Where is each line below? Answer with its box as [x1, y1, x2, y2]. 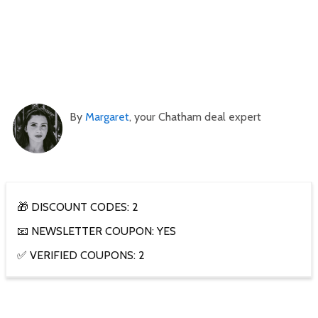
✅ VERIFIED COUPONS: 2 [17, 248, 145, 263]
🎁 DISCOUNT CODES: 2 [17, 200, 138, 214]
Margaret [85, 110, 129, 124]
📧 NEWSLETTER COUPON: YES [17, 224, 176, 238]
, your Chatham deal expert [129, 110, 261, 124]
